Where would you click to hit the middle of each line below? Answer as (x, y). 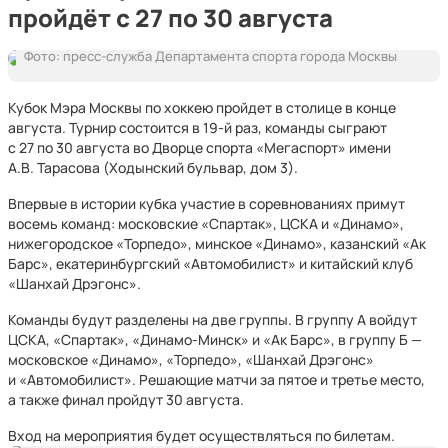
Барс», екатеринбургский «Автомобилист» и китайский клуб (210, 263)
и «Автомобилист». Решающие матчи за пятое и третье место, (216, 379)
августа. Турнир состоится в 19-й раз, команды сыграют (197, 127)
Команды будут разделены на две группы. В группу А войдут (212, 319)
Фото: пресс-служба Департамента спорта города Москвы (210, 56)
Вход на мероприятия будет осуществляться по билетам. (201, 435)
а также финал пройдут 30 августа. (126, 399)
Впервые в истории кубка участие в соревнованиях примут (206, 203)
